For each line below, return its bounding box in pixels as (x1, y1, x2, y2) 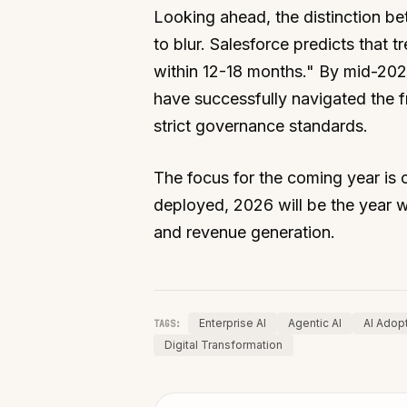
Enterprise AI (198, 316, 266, 331)
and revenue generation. (153, 223, 335, 243)
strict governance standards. (153, 116, 368, 136)
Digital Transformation (164, 338, 283, 352)
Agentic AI (287, 316, 342, 331)
